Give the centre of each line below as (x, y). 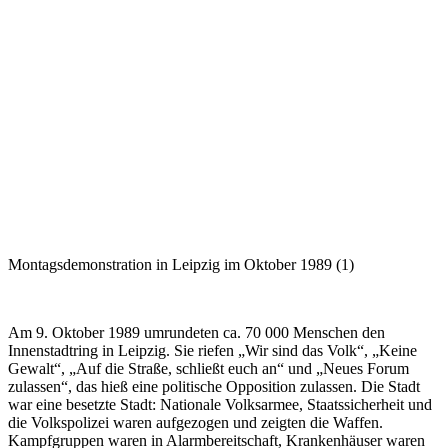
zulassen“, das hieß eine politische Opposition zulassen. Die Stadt (214, 386)
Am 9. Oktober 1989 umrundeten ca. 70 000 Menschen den (196, 332)
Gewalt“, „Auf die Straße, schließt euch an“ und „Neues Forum (208, 368)
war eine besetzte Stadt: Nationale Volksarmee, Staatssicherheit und (220, 404)
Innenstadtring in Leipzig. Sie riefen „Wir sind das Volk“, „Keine (212, 350)
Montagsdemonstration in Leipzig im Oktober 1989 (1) (181, 264)
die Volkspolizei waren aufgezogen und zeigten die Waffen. (195, 422)
